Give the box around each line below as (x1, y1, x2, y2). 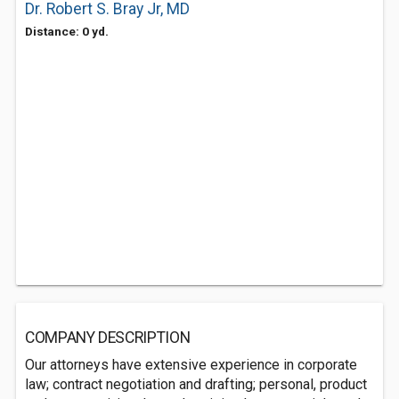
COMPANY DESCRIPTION (25, 329, 191, 346)
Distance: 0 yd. (25, 24, 109, 38)
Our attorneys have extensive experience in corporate (25, 356, 357, 373)
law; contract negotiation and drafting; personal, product (25, 376, 367, 393)
